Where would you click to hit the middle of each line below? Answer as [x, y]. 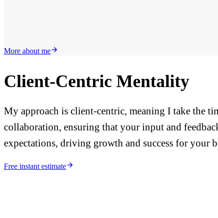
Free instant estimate [35, 166]
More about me [27, 51]
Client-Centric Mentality [97, 82]
